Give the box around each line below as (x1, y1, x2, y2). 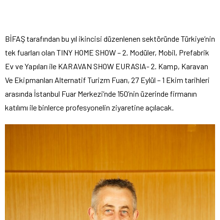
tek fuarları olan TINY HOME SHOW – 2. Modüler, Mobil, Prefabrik (5, 48, 209, 57)
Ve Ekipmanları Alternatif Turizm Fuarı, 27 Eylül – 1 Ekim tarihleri (5, 75, 210, 85)
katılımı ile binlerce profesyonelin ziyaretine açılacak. (5, 103, 174, 112)
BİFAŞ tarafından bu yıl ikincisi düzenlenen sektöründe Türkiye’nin (5, 34, 215, 44)
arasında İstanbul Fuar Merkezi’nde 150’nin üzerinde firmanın (5, 89, 197, 99)
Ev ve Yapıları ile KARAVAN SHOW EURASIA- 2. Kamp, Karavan (5, 61, 208, 71)
